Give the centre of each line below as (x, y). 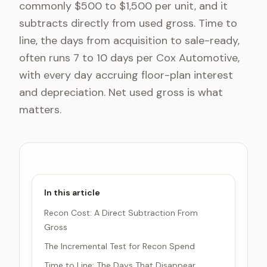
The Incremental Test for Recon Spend (119, 246)
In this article (72, 193)
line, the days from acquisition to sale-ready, (129, 41)
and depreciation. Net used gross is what (121, 92)
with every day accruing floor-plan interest (126, 75)
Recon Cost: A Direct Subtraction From (121, 213)
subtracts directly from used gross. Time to (128, 23)
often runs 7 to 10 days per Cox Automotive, (129, 58)
